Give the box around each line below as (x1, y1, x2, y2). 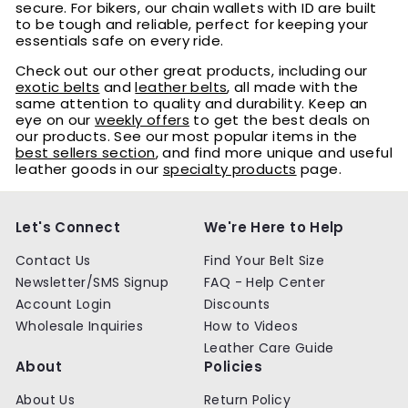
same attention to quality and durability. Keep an (15, 94, 368, 113)
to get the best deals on (189, 110, 371, 129)
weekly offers (95, 110, 189, 129)
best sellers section (15, 143, 156, 162)
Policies (204, 357, 262, 376)
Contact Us (15, 251, 91, 270)
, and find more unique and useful (155, 143, 393, 162)
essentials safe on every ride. (15, 31, 224, 50)
